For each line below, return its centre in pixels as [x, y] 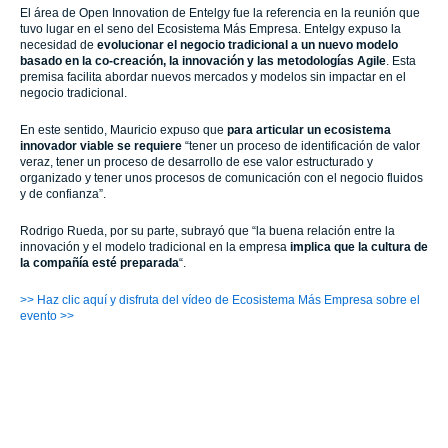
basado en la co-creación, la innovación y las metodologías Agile [203, 61]
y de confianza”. [63, 194]
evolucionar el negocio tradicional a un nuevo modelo [247, 45]
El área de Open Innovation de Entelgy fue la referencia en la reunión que [220, 13]
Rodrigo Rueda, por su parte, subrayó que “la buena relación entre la [207, 231]
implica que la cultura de [359, 247]
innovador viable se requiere [101, 146]
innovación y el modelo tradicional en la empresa [155, 247]
